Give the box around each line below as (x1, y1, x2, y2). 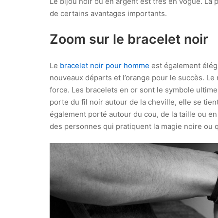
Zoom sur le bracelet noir (50, 31, 208, 48)
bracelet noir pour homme (60, 60, 149, 70)
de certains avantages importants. (50, 8, 167, 18)
